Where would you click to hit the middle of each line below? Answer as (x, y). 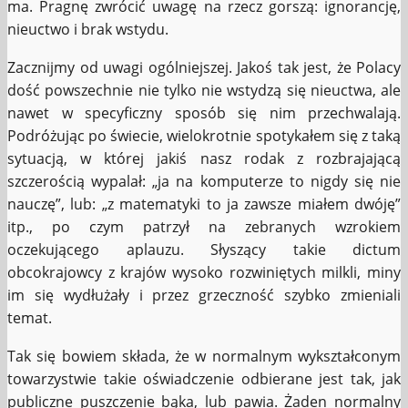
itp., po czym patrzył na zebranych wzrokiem (204, 227)
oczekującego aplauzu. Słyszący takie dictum (204, 250)
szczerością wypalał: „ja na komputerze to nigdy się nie (204, 182)
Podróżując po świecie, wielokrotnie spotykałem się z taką (204, 136)
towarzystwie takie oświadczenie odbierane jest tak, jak (204, 379)
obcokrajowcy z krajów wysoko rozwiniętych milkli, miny (204, 273)
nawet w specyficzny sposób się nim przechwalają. (204, 113)
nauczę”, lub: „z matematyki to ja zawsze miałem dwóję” (204, 204)
